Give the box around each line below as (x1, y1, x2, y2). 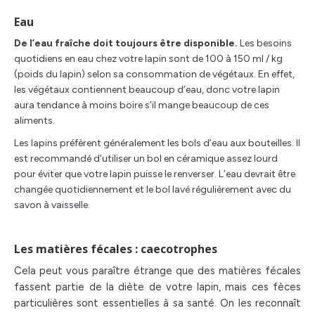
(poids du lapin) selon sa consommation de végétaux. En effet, (14, 68, 295, 80)
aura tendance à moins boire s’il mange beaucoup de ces (14, 99, 269, 111)
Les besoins (238, 37, 292, 49)
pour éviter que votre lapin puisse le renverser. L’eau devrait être (14, 168, 295, 180)
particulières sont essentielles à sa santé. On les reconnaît (14, 297, 301, 309)
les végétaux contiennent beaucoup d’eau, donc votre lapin (14, 84, 280, 96)
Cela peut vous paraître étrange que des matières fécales (14, 264, 301, 277)
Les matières (14, 241, 88, 257)
